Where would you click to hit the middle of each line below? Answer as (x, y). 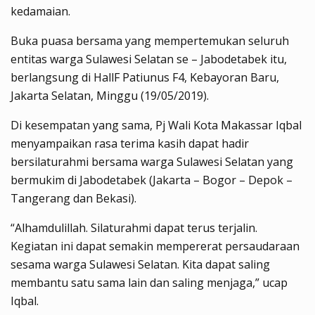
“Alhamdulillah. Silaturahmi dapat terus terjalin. (134, 227)
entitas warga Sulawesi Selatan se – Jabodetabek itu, (149, 59)
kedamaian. (40, 11)
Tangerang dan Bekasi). (73, 198)
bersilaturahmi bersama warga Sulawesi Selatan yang (152, 161)
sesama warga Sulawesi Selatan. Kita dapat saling (140, 264)
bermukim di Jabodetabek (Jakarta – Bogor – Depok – (152, 180)
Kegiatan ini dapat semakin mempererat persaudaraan (155, 246)
